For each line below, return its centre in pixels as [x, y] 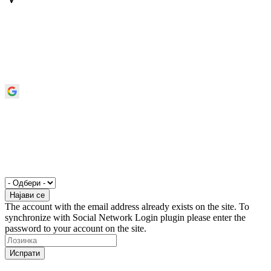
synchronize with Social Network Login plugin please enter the [125, 217]
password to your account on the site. [76, 228]
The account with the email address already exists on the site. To [127, 206]
